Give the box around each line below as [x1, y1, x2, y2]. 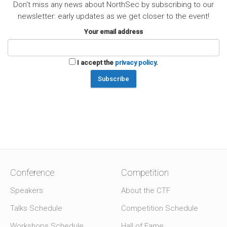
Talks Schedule [10, 204, 62, 213]
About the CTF [121, 186, 170, 196]
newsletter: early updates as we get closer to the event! [18, 12, 209, 21]
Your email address [84, 28, 143, 35]
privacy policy [115, 59, 156, 66]
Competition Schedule [121, 204, 198, 213]
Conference [10, 167, 54, 178]
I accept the [77, 59, 115, 66]
